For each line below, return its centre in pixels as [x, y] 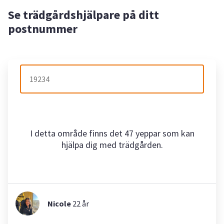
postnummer [43, 28]
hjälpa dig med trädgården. [112, 145]
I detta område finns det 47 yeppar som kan [112, 133]
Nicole [59, 203]
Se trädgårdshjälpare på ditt [83, 14]
